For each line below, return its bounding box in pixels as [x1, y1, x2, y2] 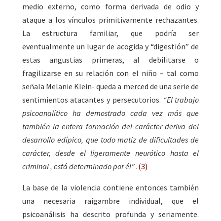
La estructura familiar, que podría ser [22, 28, 199, 38]
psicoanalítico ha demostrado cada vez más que [22, 108, 199, 118]
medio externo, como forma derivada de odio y [22, 1, 199, 12]
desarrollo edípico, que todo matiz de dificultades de [22, 135, 199, 145]
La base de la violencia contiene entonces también [22, 183, 199, 193]
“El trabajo [163, 95, 199, 105]
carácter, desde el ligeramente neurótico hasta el [22, 148, 199, 158]
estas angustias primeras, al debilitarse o [22, 55, 199, 65]
